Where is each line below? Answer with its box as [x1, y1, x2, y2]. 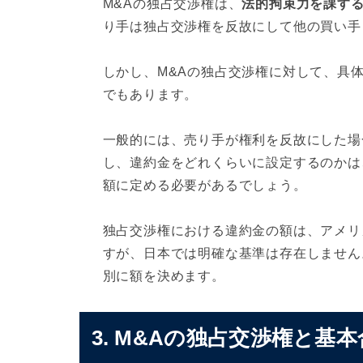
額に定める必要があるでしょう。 [102, 178, 307, 192]
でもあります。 [102, 88, 199, 101]
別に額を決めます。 [102, 269, 225, 283]
